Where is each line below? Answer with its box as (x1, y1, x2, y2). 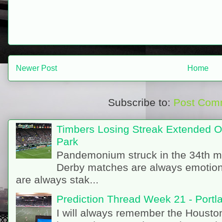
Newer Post (16, 63, 57, 72)
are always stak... (16, 174, 99, 186)
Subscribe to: (108, 97, 173, 109)
